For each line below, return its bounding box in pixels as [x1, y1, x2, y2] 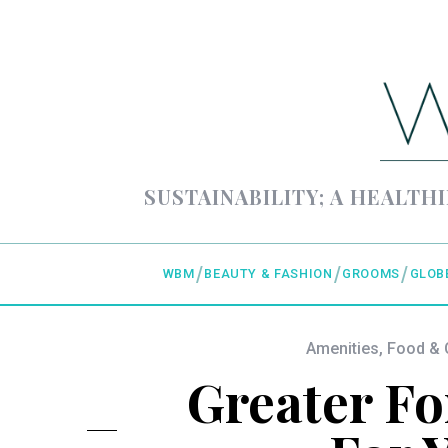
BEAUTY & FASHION [204, 266, 333, 282]
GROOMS [342, 266, 400, 282]
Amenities [306, 339, 379, 359]
